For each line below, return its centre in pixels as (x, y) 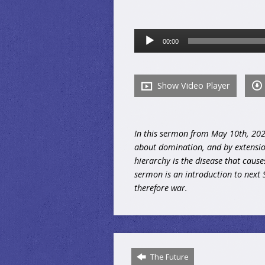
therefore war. (162, 188)
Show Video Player (192, 85)
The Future (169, 256)
